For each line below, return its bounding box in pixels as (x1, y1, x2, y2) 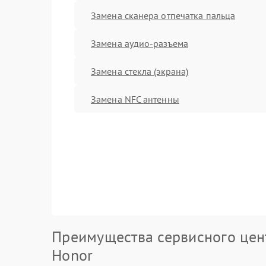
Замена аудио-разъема (91, 37, 188, 49)
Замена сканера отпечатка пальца (91, 9, 236, 21)
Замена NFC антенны (91, 93, 179, 105)
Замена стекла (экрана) (91, 65, 189, 77)
